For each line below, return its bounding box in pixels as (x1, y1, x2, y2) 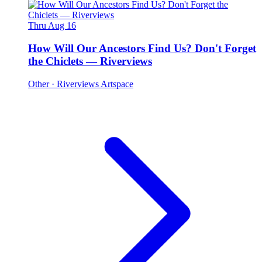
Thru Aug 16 (28, 20, 76, 31)
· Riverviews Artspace (51, 78, 133, 89)
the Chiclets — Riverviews (28, 55, 152, 68)
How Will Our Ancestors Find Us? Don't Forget (28, 42, 256, 55)
